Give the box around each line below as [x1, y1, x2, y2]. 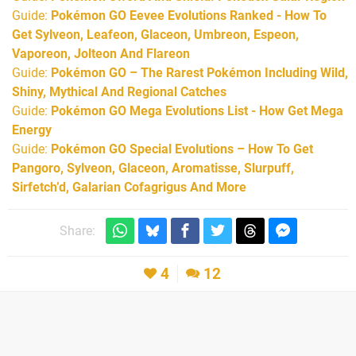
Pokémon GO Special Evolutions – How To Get [51, 141, 313, 157]
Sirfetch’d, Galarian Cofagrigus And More [12, 180, 246, 195]
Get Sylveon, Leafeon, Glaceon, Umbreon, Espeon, [12, 27, 299, 43]
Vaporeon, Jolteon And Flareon [12, 46, 190, 62]
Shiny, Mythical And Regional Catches [12, 84, 226, 100]
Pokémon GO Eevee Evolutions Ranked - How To [51, 8, 327, 24]
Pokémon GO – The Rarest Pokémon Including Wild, [51, 65, 348, 81]
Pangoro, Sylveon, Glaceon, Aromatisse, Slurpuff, [12, 161, 294, 176]
